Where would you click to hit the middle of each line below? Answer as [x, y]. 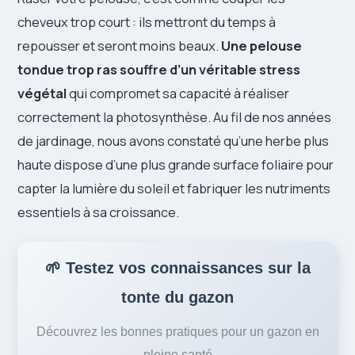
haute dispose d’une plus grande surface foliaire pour [176, 165]
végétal [42, 94]
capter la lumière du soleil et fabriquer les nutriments [174, 189]
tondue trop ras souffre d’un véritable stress [159, 70]
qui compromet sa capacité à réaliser [178, 94]
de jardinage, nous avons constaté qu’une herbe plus [173, 141]
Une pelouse [261, 46]
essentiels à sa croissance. [98, 212]
